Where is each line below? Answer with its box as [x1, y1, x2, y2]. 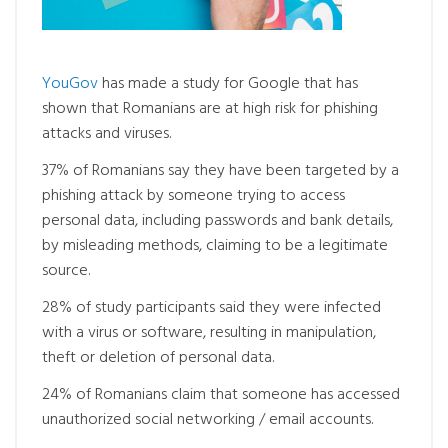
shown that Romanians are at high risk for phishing [42, 95, 378, 122]
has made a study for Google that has [98, 70, 358, 97]
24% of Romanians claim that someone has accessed [42, 381, 400, 408]
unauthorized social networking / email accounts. [42, 406, 373, 433]
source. [42, 257, 90, 284]
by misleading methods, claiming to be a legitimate [42, 232, 388, 259]
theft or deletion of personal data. [42, 344, 274, 371]
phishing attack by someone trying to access [42, 182, 345, 209]
